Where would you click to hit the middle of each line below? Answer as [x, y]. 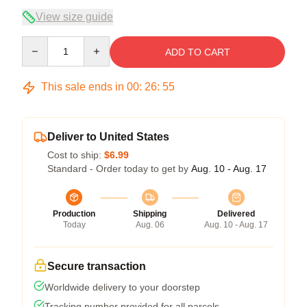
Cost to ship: [76, 155]
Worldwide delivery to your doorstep [122, 287]
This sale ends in [83, 87]
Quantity [39, 42]
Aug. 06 [150, 225]
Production [74, 214]
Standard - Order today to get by [119, 169]
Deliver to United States [108, 137]
